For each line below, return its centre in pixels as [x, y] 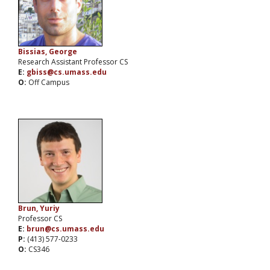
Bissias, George [48, 52]
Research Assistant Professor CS [73, 62]
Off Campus [49, 83]
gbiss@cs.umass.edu [67, 72]
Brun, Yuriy [39, 209]
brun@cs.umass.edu [65, 229]
